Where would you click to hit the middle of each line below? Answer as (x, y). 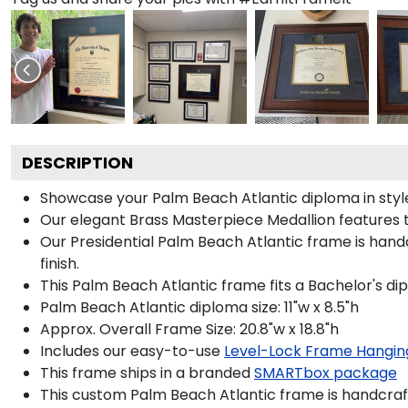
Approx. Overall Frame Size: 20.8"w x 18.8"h (189, 329)
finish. (60, 263)
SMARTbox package (326, 372)
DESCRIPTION (77, 162)
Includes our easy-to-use (130, 351)
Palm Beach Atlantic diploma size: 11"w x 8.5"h (199, 307)
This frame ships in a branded (145, 372)
